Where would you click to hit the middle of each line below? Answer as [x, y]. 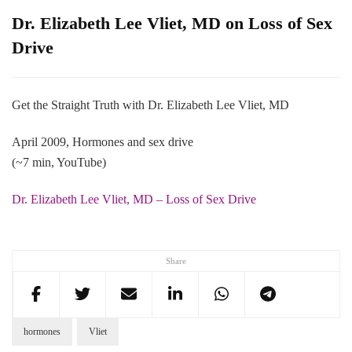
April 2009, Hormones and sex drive [103, 141]
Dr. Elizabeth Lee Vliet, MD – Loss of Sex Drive [134, 199]
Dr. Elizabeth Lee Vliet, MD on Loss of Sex [172, 23]
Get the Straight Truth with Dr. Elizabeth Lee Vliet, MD [150, 104]
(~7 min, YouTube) [59, 162]
